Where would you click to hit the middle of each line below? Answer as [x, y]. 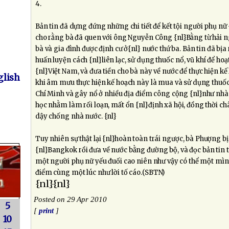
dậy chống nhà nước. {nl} [76, 116]
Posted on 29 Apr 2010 [70, 199]
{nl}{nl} [53, 184]
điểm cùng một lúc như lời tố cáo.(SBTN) [100, 173]
